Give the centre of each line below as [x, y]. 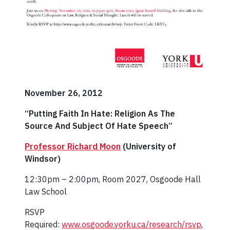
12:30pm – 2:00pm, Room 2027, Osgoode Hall [113, 179]
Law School [46, 192]
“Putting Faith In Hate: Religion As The [100, 114]
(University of [149, 147]
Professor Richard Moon [73, 147]
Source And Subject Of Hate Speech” [99, 126]
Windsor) [43, 159]
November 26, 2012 [64, 93]
